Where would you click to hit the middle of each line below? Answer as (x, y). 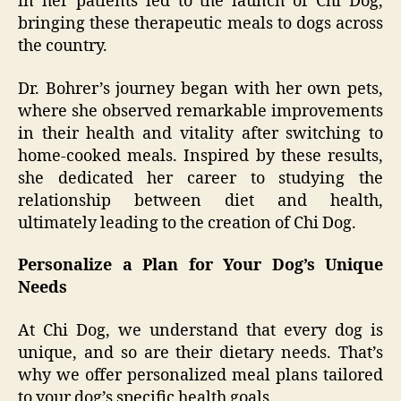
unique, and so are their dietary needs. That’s (200, 353)
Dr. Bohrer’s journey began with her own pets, (200, 89)
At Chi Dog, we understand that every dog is (200, 330)
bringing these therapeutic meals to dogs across (200, 24)
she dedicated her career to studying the (200, 178)
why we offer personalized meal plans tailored (200, 375)
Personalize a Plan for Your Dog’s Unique (200, 266)
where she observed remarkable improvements (200, 111)
